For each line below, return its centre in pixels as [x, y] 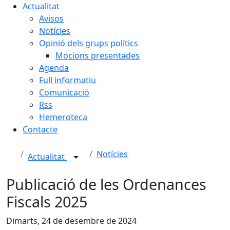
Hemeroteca [63, 117]
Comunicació [64, 92]
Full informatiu [68, 80]
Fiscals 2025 [47, 202]
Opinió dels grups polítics [89, 43]
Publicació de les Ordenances [106, 184]
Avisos [51, 18]
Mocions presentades [98, 55]
